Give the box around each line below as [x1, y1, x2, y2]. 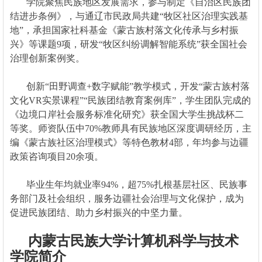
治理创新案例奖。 [9, 53, 89, 63]
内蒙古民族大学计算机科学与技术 [24, 233, 239, 249]
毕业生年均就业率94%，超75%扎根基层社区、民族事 [9, 179, 247, 189]
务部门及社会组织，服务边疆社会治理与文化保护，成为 [9, 193, 244, 204]
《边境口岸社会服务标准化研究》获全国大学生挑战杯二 [9, 109, 244, 119]
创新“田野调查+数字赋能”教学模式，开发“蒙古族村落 [9, 81, 250, 91]
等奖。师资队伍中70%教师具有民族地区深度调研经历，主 [9, 123, 251, 133]
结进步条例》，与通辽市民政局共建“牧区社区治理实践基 [9, 11, 248, 21]
